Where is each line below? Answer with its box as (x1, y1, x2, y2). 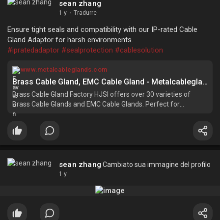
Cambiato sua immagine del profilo (101, 161, 211, 169)
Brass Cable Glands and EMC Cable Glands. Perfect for (12, 100, 180, 109)
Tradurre (74, 9, 97, 17)
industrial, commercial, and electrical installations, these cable (12, 110, 202, 118)
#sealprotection (61, 46, 113, 55)
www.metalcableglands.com (21, 66, 108, 74)
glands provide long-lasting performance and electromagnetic (12, 120, 204, 128)
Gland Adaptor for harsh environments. (7, 35, 133, 45)
